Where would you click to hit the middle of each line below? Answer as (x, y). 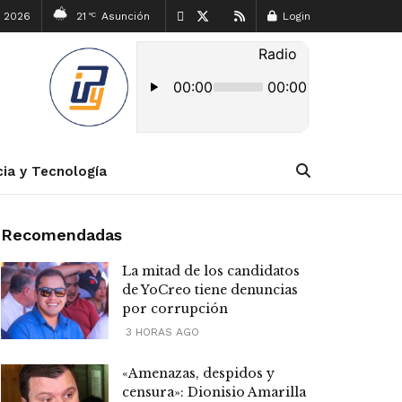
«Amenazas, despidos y (198, 373)
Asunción (126, 16)
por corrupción (175, 309)
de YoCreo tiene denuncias (210, 290)
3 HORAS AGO (161, 332)
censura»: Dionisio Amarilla (214, 392)
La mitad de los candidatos (211, 271)
